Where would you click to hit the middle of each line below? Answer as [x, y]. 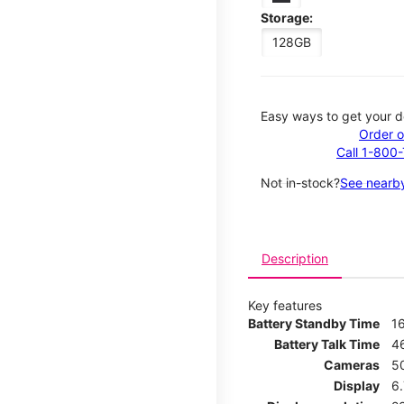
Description [295, 258]
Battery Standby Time [314, 323]
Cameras [352, 364]
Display [357, 385]
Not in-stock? [300, 182]
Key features [285, 305]
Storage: [287, 17]
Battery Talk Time [327, 344]
